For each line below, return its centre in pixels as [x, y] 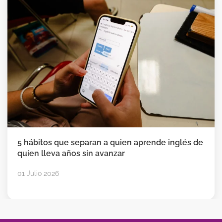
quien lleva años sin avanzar [71, 153]
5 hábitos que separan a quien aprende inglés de [110, 142]
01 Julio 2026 [38, 173]
